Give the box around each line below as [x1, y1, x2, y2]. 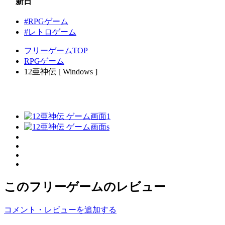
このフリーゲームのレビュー [4, 180, 166, 193]
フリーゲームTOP [24, 46, 88, 55]
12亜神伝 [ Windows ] [24, 67, 97, 76]
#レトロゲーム [24, 28, 76, 37]
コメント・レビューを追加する [4, 205, 117, 214]
